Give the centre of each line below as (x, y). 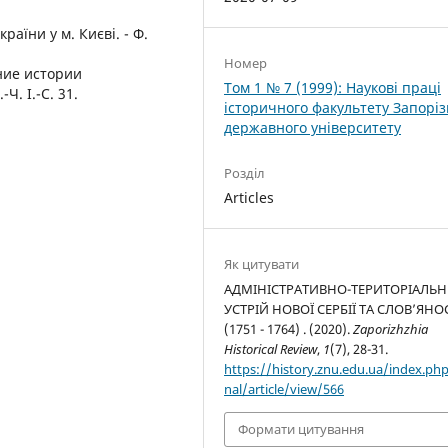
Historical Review (271, 349)
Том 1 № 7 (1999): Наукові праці (333, 88)
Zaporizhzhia (391, 329)
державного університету (313, 128)
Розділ (245, 173)
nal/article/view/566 (284, 389)
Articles (249, 198)
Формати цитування (301, 429)
